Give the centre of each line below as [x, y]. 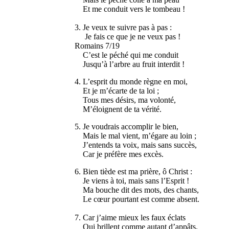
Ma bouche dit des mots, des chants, [137, 190]
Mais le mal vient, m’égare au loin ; [136, 136]
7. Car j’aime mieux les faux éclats [130, 218]
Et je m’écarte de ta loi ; [117, 91]
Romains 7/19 [97, 46]
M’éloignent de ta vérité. [118, 109]
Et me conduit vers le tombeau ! [130, 9]
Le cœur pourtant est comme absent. [137, 199]
